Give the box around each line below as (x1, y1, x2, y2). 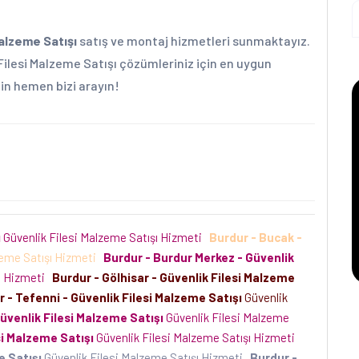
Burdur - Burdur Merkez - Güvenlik (103, 250, 294, 264)
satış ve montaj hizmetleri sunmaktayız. (77, 33, 310, 48)
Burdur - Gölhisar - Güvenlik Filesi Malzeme (52, 270, 295, 284)
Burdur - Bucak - (209, 230, 302, 244)
